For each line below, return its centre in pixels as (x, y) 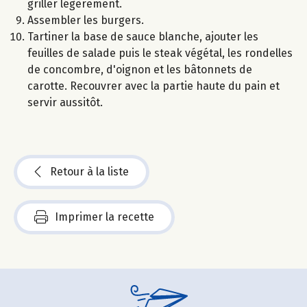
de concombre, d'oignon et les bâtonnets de (140, 70)
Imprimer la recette (105, 217)
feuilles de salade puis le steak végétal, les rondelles (160, 53)
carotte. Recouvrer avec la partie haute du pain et (153, 86)
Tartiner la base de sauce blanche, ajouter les (143, 37)
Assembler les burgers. (86, 21)
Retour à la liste (89, 172)
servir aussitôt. (65, 103)
